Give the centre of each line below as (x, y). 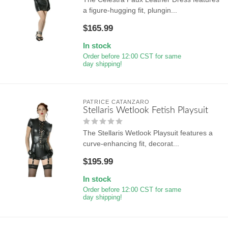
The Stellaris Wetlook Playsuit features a (148, 133)
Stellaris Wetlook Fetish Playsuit (145, 110)
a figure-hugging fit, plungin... (130, 10)
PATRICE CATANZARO (116, 102)
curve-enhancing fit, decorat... (131, 143)
